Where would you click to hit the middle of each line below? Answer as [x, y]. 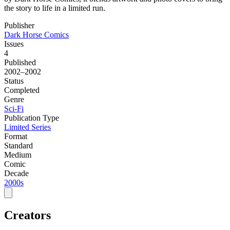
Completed [22, 90]
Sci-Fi [14, 108]
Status [14, 81]
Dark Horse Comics [36, 34]
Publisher [19, 25]
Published [20, 62]
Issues [14, 44]
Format [16, 136]
